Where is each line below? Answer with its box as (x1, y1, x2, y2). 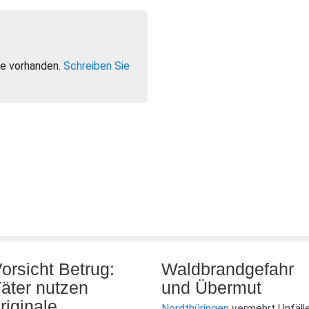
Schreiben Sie (63, 59, 130, 72)
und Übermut (161, 278, 261, 297)
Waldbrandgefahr (161, 259, 294, 279)
